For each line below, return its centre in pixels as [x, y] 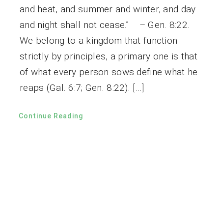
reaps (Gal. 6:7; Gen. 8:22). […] [82, 87]
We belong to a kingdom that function [98, 40]
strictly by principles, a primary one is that [108, 56]
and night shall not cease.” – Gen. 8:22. [105, 25]
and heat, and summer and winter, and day [108, 9]
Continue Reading [51, 116]
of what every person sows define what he [109, 72]
